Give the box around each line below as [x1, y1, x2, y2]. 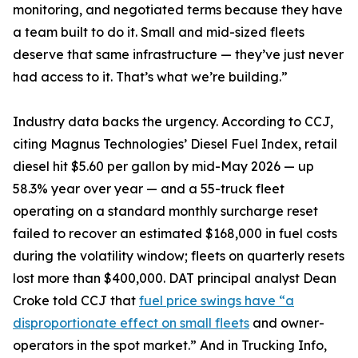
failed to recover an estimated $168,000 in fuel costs [13, 225, 337, 242]
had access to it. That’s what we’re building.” [13, 69, 288, 86]
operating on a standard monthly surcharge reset [13, 203, 318, 220]
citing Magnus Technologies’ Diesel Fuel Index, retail [13, 136, 337, 153]
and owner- [249, 315, 324, 332]
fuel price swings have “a [139, 292, 294, 309]
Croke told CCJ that [13, 292, 139, 309]
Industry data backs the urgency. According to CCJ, [13, 113, 333, 130]
